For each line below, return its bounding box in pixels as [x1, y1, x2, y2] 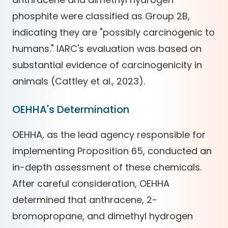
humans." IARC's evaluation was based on [12, 42, 202, 55]
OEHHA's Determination [12, 102, 129, 117]
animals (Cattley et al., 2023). [12, 74, 145, 88]
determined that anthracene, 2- [12, 193, 157, 206]
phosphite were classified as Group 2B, [12, 9, 190, 22]
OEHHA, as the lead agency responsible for [12, 128, 206, 141]
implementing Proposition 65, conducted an [12, 144, 212, 157]
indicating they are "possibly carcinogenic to [12, 25, 215, 39]
